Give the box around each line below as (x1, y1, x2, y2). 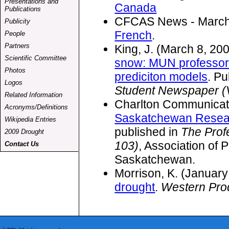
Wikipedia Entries (5, 116, 56, 123)
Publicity (5, 17, 30, 25)
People (5, 30, 25, 37)
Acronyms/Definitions (5, 103, 68, 111)
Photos (5, 66, 26, 74)
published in (114, 125, 181, 139)
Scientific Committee (5, 54, 66, 62)
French (114, 28, 152, 42)
